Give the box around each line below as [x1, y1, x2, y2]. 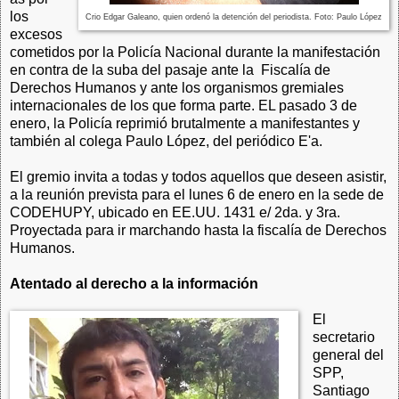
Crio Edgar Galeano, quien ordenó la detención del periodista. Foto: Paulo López [85, 12, 382, 21]
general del [312, 346, 384, 362]
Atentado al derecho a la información [10, 275, 258, 291]
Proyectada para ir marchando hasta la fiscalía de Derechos [10, 222, 387, 238]
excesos [10, 26, 62, 42]
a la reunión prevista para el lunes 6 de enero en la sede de [10, 186, 384, 202]
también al [10, 133, 76, 149]
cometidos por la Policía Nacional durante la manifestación [10, 44, 380, 60]
